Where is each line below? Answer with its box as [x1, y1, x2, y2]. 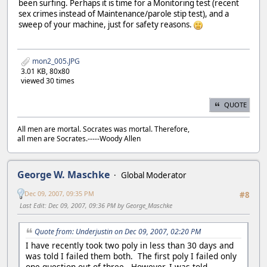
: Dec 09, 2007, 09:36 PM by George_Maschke [45, 200, 172, 210]
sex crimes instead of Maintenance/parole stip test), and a [18, 8, 229, 19]
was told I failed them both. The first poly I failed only [26, 250, 237, 262]
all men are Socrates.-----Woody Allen [17, 133, 144, 144]
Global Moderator [121, 169, 187, 181]
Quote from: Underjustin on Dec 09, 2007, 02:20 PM [35, 226, 201, 237]
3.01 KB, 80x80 [21, 66, 70, 76]
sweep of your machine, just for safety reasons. [18, 18, 194, 30]
